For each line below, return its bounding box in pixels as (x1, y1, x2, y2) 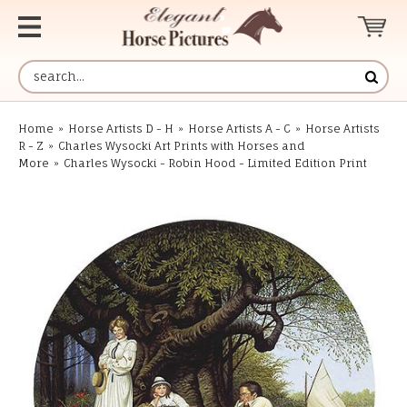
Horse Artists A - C (188, 122, 291, 135)
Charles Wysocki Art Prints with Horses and (58, 139, 305, 153)
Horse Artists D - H (68, 122, 174, 135)
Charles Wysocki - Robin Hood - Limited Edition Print (64, 156, 367, 170)
